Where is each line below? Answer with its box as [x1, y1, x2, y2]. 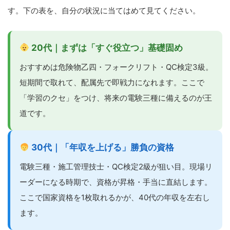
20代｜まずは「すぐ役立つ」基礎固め [29, 42, 183, 53]
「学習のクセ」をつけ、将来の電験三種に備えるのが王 [20, 92, 212, 103]
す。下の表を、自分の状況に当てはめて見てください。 [8, 5, 200, 15]
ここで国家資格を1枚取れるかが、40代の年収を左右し [20, 192, 210, 202]
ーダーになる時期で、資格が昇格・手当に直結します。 [20, 177, 212, 187]
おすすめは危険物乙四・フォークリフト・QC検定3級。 [20, 62, 213, 72]
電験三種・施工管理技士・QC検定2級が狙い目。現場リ [20, 161, 213, 171]
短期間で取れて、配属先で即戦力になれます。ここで [20, 77, 204, 87]
